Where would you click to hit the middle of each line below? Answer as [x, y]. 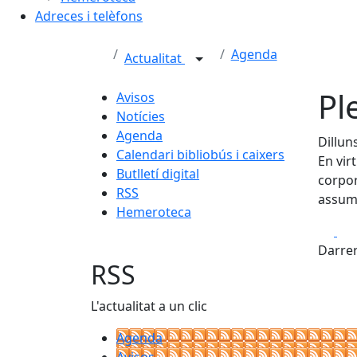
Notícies [141, 116]
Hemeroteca [154, 212]
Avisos [135, 97]
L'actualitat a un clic [149, 306]
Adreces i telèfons [89, 16]
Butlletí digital [158, 174]
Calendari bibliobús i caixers [200, 155]
